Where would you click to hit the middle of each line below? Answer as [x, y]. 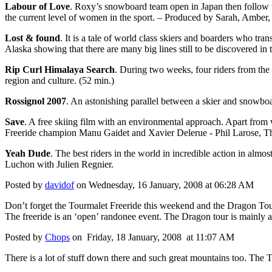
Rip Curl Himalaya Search [60, 70]
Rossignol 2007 [36, 101]
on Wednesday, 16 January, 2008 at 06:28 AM [164, 185]
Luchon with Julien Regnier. [60, 165]
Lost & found [32, 38]
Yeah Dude [28, 154]
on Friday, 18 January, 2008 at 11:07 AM [152, 237]
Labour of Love [37, 7]
